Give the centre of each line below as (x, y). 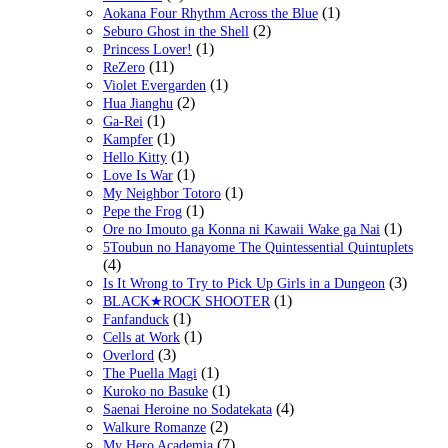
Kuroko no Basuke (155, 392)
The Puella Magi (150, 374)
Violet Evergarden (154, 86)
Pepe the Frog (142, 212)
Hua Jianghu (138, 104)
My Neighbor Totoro (162, 194)
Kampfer (128, 140)
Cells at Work (141, 338)
